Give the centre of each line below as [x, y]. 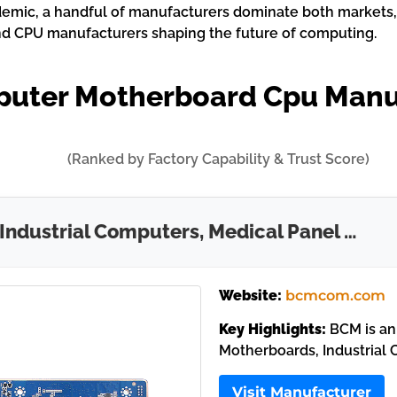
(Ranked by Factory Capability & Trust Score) [219, 159]
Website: [250, 296]
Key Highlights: [272, 330]
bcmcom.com [335, 296]
